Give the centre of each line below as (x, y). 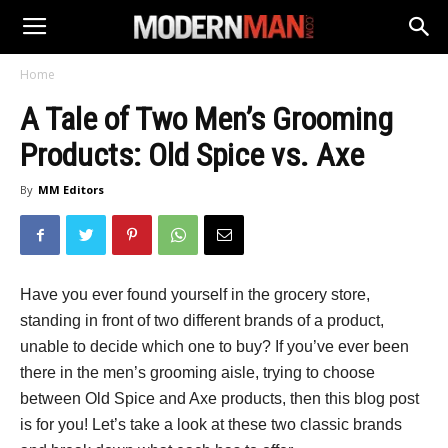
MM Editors (71, 189)
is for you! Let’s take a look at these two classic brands (211, 424)
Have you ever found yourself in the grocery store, (195, 294)
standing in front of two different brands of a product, (202, 320)
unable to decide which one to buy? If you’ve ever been (214, 346)
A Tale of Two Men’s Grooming (206, 119)
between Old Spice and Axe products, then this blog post (219, 398)
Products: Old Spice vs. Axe (192, 155)
